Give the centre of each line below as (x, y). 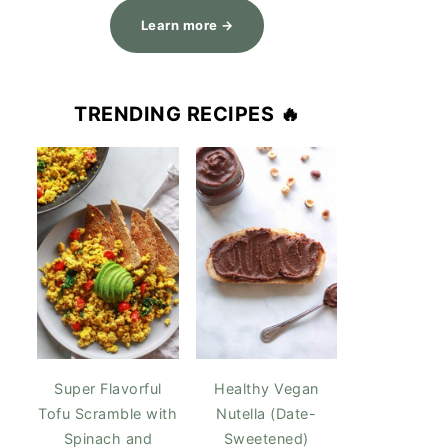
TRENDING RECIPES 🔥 (187, 114)
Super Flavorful (108, 389)
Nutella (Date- (266, 414)
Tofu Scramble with (108, 414)
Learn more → (187, 24)
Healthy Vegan (266, 389)
